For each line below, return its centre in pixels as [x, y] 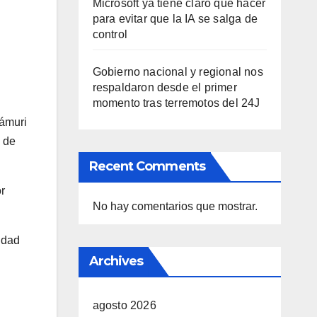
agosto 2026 [124, 305]
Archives [116, 261]
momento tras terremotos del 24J [176, 103]
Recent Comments [147, 166]
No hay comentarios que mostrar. [175, 206]
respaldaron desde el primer [165, 87]
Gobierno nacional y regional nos [178, 72]
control [110, 34]
